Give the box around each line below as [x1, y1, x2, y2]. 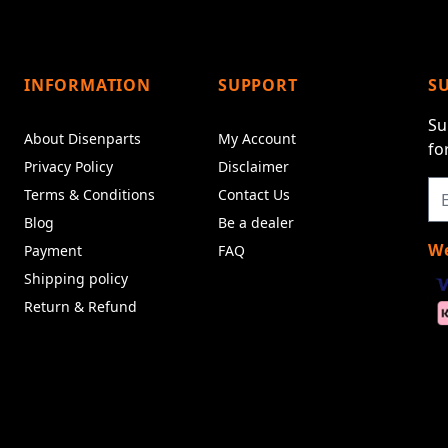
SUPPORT [218, 74, 298, 97]
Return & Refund [24, 297, 137, 317]
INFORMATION [24, 74, 151, 97]
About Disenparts [24, 129, 141, 149]
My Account [218, 129, 296, 149]
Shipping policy [24, 269, 128, 289]
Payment [24, 241, 82, 261]
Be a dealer [218, 213, 294, 233]
